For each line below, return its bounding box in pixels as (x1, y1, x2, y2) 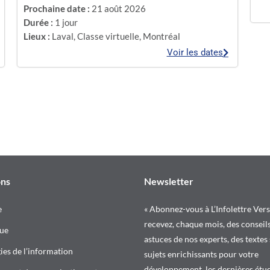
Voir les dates (166, 46, 223, 58)
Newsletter (144, 175, 193, 187)
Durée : (24, 17, 54, 28)
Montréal (143, 31, 181, 42)
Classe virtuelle (77, 31, 140, 42)
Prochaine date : (24, 2, 90, 14)
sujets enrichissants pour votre (144, 248, 259, 259)
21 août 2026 (92, 2, 146, 14)
